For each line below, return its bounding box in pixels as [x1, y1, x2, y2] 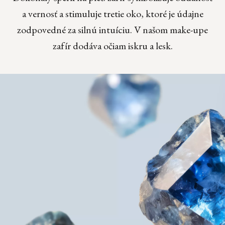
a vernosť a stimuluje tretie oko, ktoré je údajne [22, 7, 203, 21]
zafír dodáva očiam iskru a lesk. [52, 39, 173, 53]
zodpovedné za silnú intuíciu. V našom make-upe [17, 23, 208, 37]
